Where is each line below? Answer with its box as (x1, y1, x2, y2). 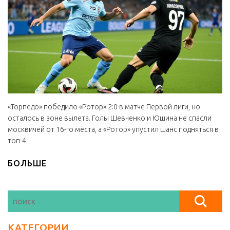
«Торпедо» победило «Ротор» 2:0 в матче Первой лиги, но (8, 103, 200, 111)
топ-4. (8, 137, 28, 145)
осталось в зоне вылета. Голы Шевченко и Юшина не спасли (8, 114, 212, 123)
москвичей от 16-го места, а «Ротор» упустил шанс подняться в (8, 125, 219, 134)
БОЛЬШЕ (8, 159, 47, 168)
